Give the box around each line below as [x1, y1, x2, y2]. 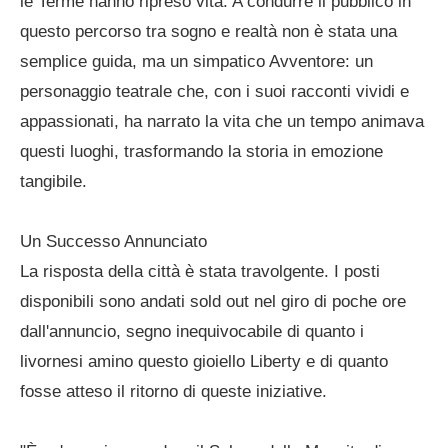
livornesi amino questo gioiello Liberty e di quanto [20, 352, 388, 371]
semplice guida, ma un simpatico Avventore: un [20, 52, 373, 71]
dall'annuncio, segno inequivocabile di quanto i [20, 322, 364, 341]
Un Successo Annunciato [20, 232, 207, 251]
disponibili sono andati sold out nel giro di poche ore [20, 292, 406, 311]
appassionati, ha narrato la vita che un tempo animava [20, 112, 424, 131]
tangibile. [20, 172, 87, 191]
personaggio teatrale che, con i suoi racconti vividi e [20, 82, 409, 101]
